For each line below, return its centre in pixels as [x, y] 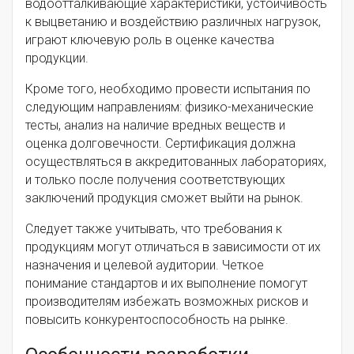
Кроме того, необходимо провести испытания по [168, 89]
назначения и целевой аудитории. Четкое [145, 265]
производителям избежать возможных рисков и [167, 302]
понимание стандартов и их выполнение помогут [166, 284]
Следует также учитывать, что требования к [154, 229]
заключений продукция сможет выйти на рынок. [164, 198]
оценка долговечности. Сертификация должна [160, 144]
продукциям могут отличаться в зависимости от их [173, 247]
